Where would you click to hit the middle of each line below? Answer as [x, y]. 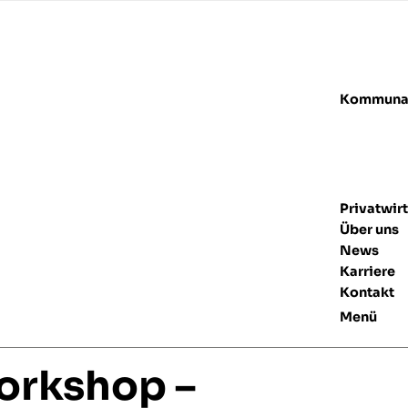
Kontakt [367, 292]
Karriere [367, 271]
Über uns [369, 229]
